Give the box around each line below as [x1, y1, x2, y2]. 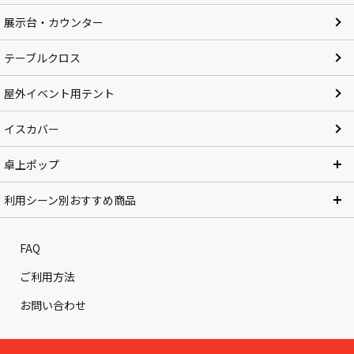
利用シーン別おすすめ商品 [4, 192, 137, 208]
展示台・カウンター [4, 14, 104, 30]
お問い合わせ [20, 297, 87, 313]
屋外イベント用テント [4, 85, 115, 101]
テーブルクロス [4, 50, 81, 66]
